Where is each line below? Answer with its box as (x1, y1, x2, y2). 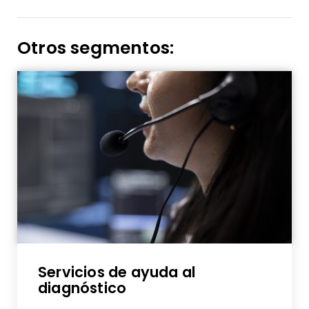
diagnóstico (38, 278, 127, 299)
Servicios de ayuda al (38, 262, 196, 283)
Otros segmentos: (17, 36, 175, 61)
